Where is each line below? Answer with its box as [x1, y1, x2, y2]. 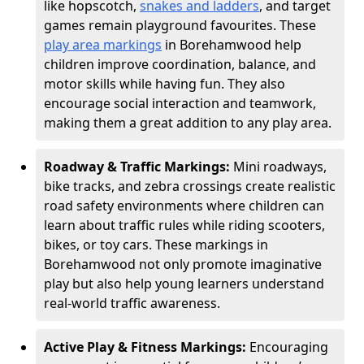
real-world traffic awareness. [44, 294, 220, 312]
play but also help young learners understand [44, 275, 324, 292]
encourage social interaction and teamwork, [44, 94, 316, 112]
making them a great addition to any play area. [44, 114, 331, 132]
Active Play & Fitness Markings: [44, 338, 249, 356]
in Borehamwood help [162, 36, 301, 54]
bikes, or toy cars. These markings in [44, 236, 268, 253]
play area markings [44, 36, 162, 54]
